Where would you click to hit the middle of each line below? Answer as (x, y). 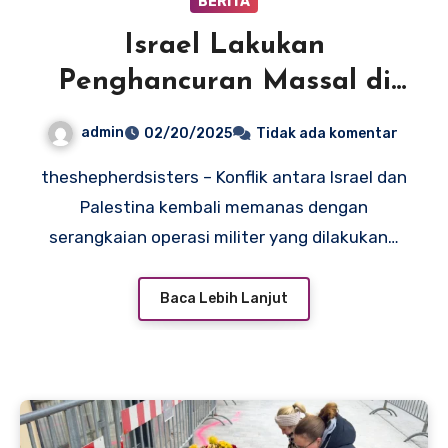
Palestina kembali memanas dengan (224, 206)
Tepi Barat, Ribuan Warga (224, 117)
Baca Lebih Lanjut (224, 299)
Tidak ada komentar (326, 133)
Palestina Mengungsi (224, 153)
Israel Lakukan (224, 45)
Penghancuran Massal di (224, 81)
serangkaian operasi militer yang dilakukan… (224, 236)
